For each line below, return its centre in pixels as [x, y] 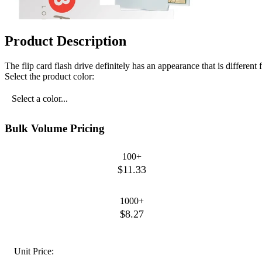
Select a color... [40, 98]
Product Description [65, 41]
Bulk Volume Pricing [55, 128]
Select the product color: [49, 76]
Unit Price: [34, 251]
